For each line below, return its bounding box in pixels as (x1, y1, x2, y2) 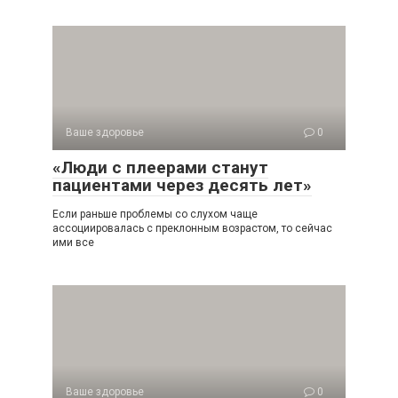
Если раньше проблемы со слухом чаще (52, 208, 258, 220)
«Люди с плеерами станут (52, 157, 268, 178)
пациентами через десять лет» (52, 175, 312, 195)
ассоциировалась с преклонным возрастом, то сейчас (52, 222, 332, 235)
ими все (52, 236, 94, 249)
